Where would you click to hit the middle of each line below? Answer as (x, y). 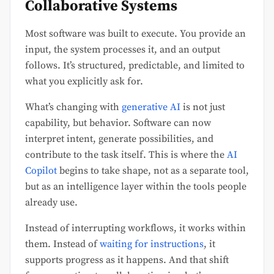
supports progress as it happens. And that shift (127, 260)
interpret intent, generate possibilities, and (119, 139)
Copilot (41, 170)
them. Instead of (62, 244)
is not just (203, 107)
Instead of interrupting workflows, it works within (135, 228)
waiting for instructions (152, 244)
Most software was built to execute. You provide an (135, 33)
